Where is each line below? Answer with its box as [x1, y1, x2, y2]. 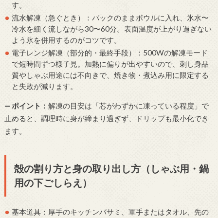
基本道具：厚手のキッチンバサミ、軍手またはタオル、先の [12, 207, 209, 217]
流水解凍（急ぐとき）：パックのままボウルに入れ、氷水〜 [12, 13, 209, 22]
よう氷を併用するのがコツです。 [12, 36, 122, 45]
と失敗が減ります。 [12, 82, 78, 91]
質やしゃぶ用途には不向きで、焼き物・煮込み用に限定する [12, 71, 209, 80]
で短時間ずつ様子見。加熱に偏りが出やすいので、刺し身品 [12, 59, 209, 69]
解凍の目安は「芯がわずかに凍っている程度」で [48, 101, 209, 110]
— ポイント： [4, 101, 48, 110]
